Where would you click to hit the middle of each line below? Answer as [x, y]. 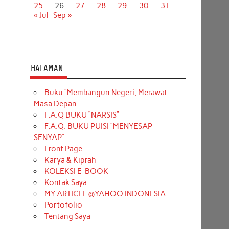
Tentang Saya [67, 216]
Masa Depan [55, 104]
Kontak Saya [65, 182]
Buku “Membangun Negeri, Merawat [106, 92]
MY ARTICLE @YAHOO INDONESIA [105, 193]
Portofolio [63, 205]
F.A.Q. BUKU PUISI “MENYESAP [98, 126]
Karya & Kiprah [70, 160]
